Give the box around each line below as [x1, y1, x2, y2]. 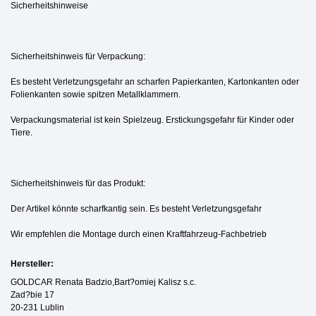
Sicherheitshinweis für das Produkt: [11, 178, 145, 188]
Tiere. [11, 127, 32, 138]
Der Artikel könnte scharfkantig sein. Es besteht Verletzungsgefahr [11, 203, 262, 214]
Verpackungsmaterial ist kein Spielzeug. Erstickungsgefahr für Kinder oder [11, 114, 294, 125]
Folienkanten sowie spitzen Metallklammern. [11, 89, 181, 99]
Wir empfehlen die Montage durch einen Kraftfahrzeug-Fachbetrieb [11, 229, 267, 239]
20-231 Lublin [11, 302, 64, 312]
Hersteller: [11, 258, 54, 269]
